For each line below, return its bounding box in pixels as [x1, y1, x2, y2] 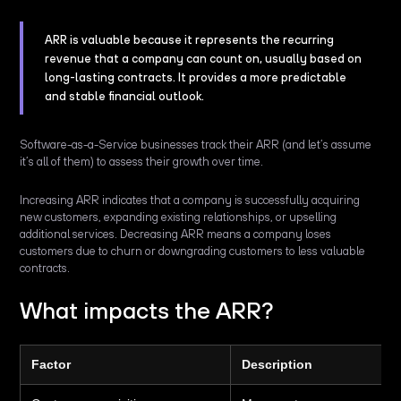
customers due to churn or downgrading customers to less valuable [20, 244, 366, 259]
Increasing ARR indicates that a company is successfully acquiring [20, 193, 361, 208]
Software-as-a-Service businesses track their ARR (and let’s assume [20, 138, 372, 152]
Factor [31, 357, 72, 372]
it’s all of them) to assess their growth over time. [20, 155, 264, 169]
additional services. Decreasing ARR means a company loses [20, 227, 332, 242]
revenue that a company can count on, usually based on [45, 52, 363, 66]
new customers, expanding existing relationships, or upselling [20, 210, 337, 225]
